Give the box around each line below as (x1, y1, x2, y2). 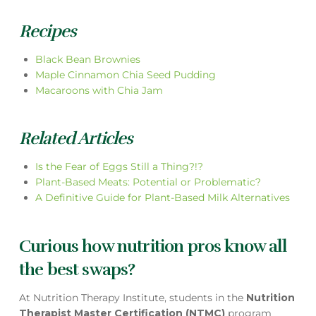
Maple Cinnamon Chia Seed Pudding (35, 68, 217, 81)
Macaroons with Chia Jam (35, 83, 164, 97)
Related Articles (18, 128, 133, 150)
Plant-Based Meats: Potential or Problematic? (35, 176, 262, 189)
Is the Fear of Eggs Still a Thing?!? (35, 160, 204, 174)
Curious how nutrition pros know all (18, 236, 286, 257)
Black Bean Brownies (35, 52, 141, 66)
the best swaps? (18, 260, 135, 281)
